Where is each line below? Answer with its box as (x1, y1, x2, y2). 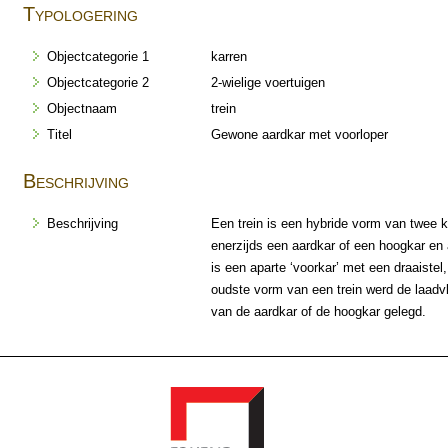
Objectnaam (47, 101, 117, 117)
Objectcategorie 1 (47, 49, 149, 65)
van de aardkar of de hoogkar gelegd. (211, 304, 426, 320)
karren (211, 49, 247, 65)
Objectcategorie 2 (47, 75, 149, 91)
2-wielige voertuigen (211, 75, 325, 91)
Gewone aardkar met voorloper (211, 127, 388, 143)
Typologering (23, 3, 138, 26)
